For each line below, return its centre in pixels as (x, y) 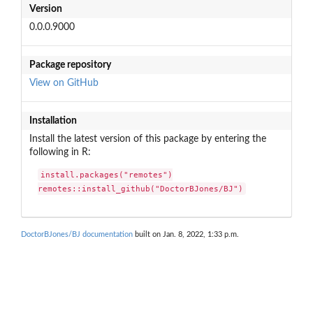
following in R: (60, 152)
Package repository (70, 65)
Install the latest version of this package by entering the (147, 139)
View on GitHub (64, 83)
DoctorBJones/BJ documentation (77, 234)
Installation (53, 121)
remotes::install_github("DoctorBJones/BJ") (141, 189)
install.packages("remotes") (107, 175)
